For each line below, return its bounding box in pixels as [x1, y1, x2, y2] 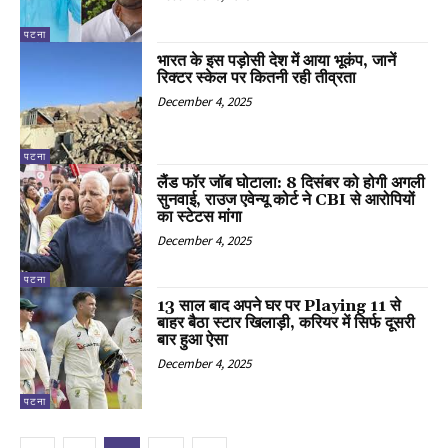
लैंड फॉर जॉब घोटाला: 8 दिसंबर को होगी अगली [157, 173, 426, 194]
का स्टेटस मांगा [157, 207, 243, 228]
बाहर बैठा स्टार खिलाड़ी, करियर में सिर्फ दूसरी [157, 312, 416, 333]
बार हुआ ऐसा [157, 329, 229, 350]
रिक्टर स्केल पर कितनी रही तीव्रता [157, 67, 357, 88]
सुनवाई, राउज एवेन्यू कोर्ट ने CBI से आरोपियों [157, 190, 416, 211]
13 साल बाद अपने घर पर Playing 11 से [157, 295, 402, 316]
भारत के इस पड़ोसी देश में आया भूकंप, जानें [157, 50, 397, 71]
